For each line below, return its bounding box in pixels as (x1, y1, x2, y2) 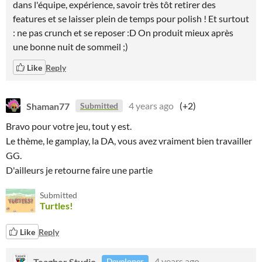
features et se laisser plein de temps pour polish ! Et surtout (13, 13, 249, 24)
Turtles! (40, 200, 73, 211)
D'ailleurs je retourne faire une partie (6, 164, 153, 175)
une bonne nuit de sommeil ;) (13, 41, 128, 52)
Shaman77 (26, 100, 70, 111)
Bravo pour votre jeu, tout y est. (6, 120, 132, 132)
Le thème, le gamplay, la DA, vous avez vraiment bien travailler (6, 135, 252, 146)
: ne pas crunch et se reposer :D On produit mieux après (13, 27, 233, 38)
